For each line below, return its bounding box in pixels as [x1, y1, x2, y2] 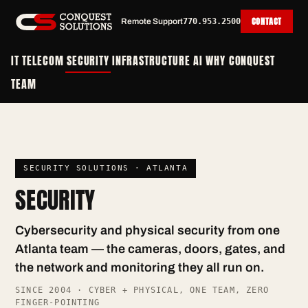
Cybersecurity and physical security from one [15, 223, 280, 237]
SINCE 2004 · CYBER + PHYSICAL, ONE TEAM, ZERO [15, 285, 269, 295]
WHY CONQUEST [205, 52, 276, 69]
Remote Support [120, 16, 183, 26]
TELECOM [21, 52, 64, 69]
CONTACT [251, 15, 282, 27]
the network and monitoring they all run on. [15, 261, 264, 274]
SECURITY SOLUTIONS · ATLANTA [23, 164, 188, 173]
